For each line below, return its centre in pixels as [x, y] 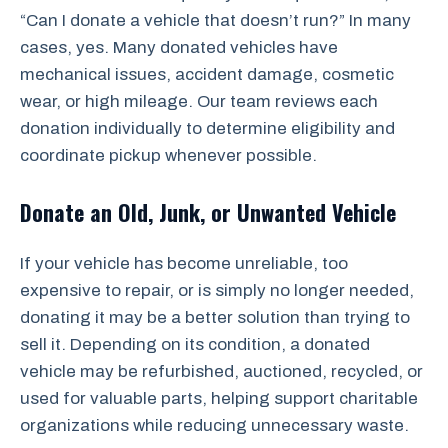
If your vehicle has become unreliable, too [184, 263]
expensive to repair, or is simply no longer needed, [217, 290]
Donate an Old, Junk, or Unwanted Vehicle [208, 211]
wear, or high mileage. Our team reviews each [199, 101]
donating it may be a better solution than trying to [215, 317]
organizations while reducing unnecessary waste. [214, 425]
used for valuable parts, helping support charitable [219, 398]
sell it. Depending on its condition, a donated [195, 344]
